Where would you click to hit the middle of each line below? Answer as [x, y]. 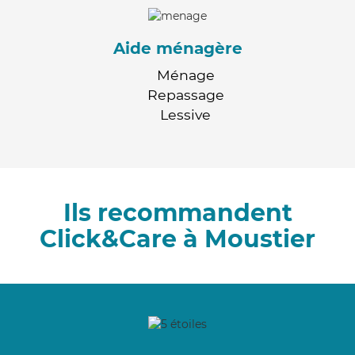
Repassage [185, 94]
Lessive [185, 114]
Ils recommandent [177, 212]
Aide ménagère [177, 48]
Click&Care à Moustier [177, 239]
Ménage [185, 74]
